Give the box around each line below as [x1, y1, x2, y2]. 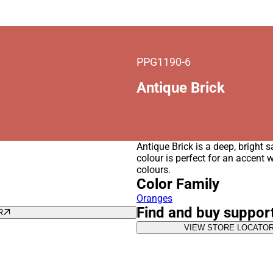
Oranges [136, 193, 172, 204]
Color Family [136, 175, 219, 193]
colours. [136, 164, 171, 175]
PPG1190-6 [136, 55, 191, 68]
